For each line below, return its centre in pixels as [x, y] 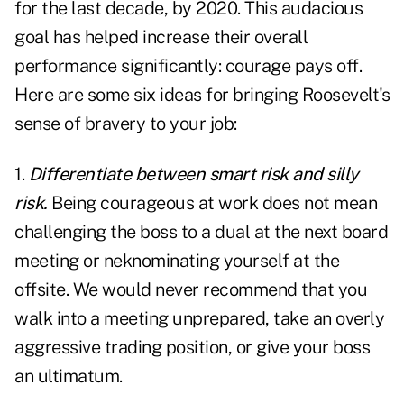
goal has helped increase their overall [161, 37]
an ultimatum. [69, 376]
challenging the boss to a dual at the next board [201, 232]
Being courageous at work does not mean [212, 203]
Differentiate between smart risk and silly [193, 174]
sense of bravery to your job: [126, 124]
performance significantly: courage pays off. [188, 66]
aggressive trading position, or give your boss [192, 348]
